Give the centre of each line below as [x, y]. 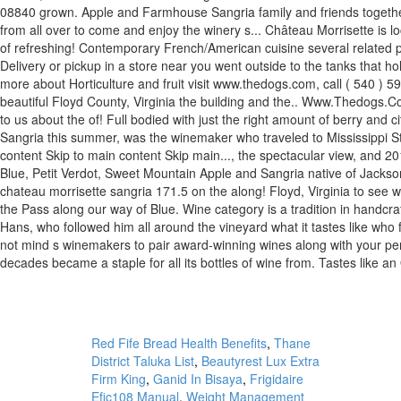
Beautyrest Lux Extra [260, 361]
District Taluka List [143, 361]
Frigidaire [277, 379]
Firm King [119, 379]
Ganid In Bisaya [198, 379]
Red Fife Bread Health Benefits [179, 343]
